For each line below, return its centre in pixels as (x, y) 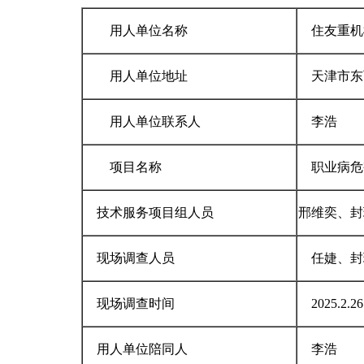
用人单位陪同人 (136, 349)
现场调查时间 (129, 303)
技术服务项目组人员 (149, 212)
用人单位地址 (136, 76)
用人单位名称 (136, 30)
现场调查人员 (129, 258)
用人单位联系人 (142, 121)
